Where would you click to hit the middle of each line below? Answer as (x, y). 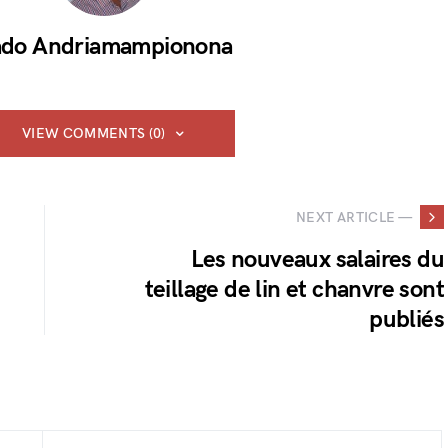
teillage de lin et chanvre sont (294, 289)
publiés (406, 319)
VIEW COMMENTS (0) (93, 133)
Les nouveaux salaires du (317, 259)
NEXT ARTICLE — (354, 217)
